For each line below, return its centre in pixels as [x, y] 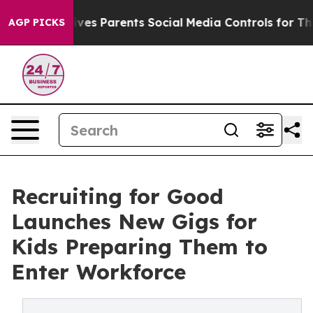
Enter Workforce [99, 272]
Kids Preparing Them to [139, 247]
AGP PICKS [37, 22]
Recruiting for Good [117, 196]
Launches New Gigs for [134, 221]
